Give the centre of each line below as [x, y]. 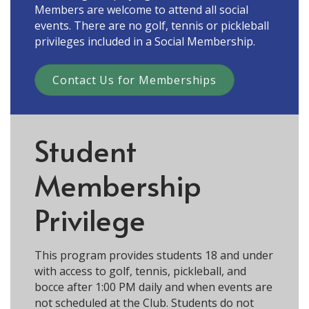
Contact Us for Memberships [134, 80]
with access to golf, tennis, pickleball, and [140, 271]
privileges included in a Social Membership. [145, 42]
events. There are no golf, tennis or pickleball [152, 26]
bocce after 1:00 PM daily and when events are [153, 287]
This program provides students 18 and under [154, 255]
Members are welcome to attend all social [141, 10]
